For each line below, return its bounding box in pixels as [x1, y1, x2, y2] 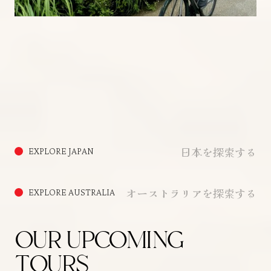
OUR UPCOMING [15, 223, 184, 256]
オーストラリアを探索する [126, 184, 256, 201]
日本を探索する [180, 143, 256, 160]
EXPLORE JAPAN [28, 145, 94, 156]
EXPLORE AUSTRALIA [28, 186, 115, 197]
